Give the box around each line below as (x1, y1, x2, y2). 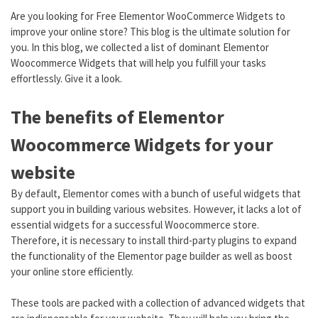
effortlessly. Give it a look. (11, 72, 122, 85)
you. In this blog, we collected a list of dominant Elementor (11, 40, 269, 54)
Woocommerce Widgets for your (11, 132, 273, 156)
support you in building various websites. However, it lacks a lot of (11, 202, 302, 216)
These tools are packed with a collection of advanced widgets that (11, 296, 305, 309)
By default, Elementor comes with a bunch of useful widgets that (11, 186, 301, 200)
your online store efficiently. (11, 264, 133, 278)
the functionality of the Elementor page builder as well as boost (11, 248, 292, 263)
